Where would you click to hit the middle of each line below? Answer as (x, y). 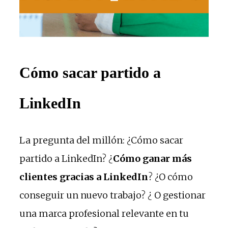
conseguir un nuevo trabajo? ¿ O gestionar (112, 195)
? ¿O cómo (170, 177)
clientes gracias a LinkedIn (84, 177)
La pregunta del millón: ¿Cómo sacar (101, 140)
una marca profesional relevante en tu (104, 213)
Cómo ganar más (152, 158)
